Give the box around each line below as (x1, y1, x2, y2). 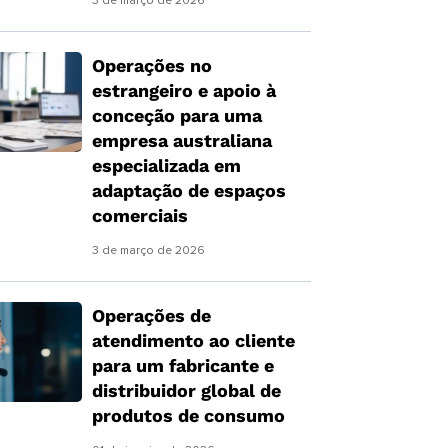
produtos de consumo (91, 405, 285, 426)
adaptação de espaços (91, 180, 286, 201)
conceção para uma (91, 105, 262, 126)
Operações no (91, 55, 212, 76)
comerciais (91, 205, 188, 226)
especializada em (91, 155, 241, 176)
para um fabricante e (91, 355, 274, 376)
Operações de (91, 305, 211, 326)
